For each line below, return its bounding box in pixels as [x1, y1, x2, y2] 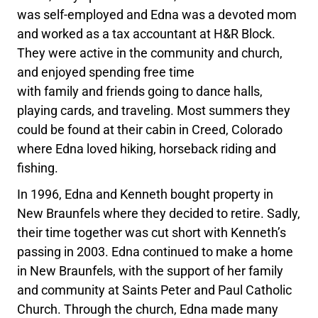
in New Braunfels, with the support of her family [17, 263, 284, 278]
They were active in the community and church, [17, 45, 283, 60]
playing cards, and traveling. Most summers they [17, 102, 291, 118]
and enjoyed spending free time [17, 64, 195, 79]
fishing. [17, 160, 59, 175]
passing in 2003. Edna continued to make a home [17, 243, 294, 259]
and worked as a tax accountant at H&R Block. [17, 26, 276, 41]
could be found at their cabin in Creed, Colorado [17, 121, 283, 137]
